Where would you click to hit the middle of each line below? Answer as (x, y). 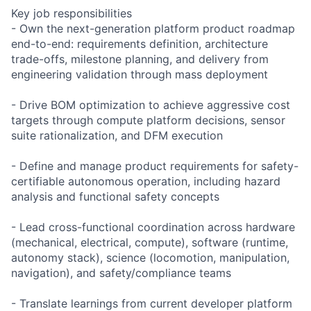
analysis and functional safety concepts (115, 196)
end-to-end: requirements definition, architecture (140, 43)
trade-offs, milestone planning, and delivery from (140, 59)
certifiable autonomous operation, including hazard (146, 181)
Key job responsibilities (72, 13)
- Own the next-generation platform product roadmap (153, 28)
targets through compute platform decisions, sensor (148, 120)
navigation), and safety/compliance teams (121, 272)
